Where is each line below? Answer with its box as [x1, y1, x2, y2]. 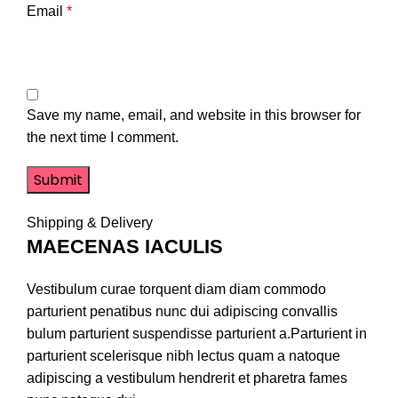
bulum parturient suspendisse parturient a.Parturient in [27, 326, 367, 342]
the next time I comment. [27, 130, 179, 146]
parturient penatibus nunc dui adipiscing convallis [27, 304, 338, 320]
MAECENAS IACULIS [27, 235, 223, 259]
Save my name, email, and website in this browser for [27, 107, 361, 123]
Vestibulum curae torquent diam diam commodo [27, 282, 326, 298]
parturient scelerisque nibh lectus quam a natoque [27, 348, 340, 364]
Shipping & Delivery [27, 215, 153, 231]
